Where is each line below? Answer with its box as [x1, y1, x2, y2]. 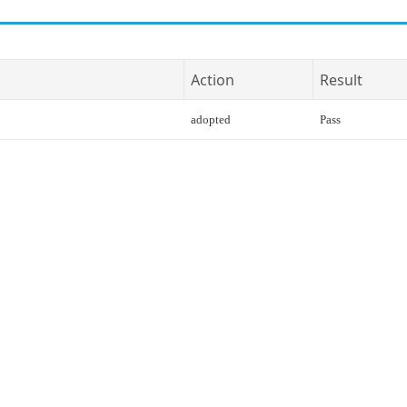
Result [320, 70, 362, 90]
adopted [191, 113, 231, 126]
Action [191, 70, 234, 90]
